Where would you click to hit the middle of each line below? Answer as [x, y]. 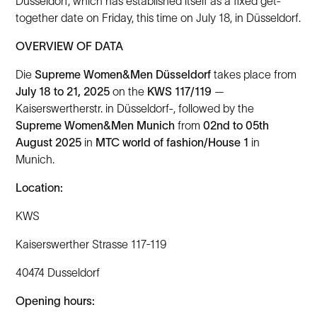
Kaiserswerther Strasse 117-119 [91, 244]
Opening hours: [56, 301]
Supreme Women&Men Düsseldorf [123, 74]
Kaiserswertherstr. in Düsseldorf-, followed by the [135, 108]
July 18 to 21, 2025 [63, 91]
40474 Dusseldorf [58, 272]
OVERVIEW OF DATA [70, 46]
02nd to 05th [236, 125]
